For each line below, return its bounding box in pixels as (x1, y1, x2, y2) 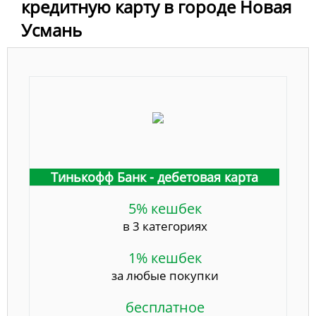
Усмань (21, 18, 82, 42)
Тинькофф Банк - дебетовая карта (51, 169, 258, 186)
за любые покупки (111, 267, 219, 284)
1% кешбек (128, 248, 202, 268)
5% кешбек (128, 199, 202, 219)
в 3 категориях (123, 218, 207, 235)
